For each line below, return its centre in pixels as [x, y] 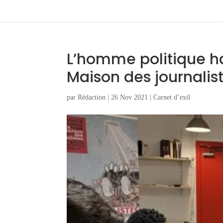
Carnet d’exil [172, 97]
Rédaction [92, 97]
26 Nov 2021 [130, 97]
